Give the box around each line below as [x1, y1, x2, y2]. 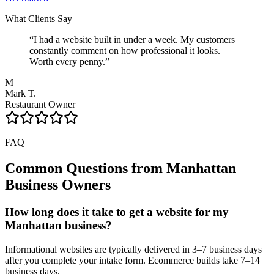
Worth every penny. [29, 56, 105, 67]
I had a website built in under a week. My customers [34, 34, 235, 45]
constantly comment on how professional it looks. [29, 45, 220, 56]
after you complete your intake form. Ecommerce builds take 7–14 [5, 254, 260, 265]
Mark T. [5, 88, 36, 99]
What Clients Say [5, 13, 72, 24]
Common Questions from [5, 160, 166, 177]
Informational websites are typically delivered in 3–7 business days [5, 243, 262, 254]
